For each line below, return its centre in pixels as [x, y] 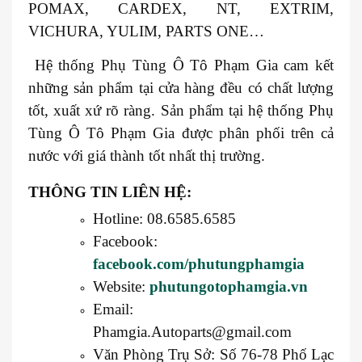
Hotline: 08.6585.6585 [164, 218]
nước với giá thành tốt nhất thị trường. [147, 155]
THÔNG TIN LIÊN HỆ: [110, 192]
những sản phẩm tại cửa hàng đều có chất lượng [181, 87]
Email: [113, 309]
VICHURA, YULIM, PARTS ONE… [146, 31]
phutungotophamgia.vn [229, 286]
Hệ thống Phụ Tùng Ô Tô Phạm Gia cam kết [181, 65]
